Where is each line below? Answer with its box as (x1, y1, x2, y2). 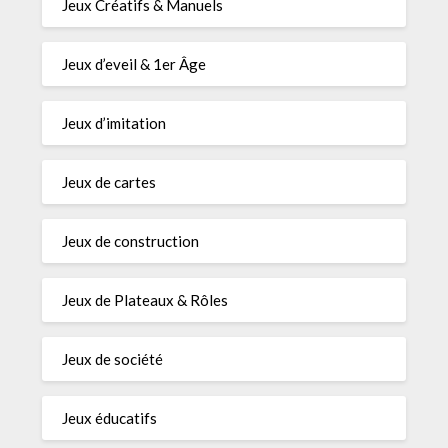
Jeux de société (62, 349, 164, 368)
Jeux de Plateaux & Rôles (62, 290, 229, 309)
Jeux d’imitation (62, 113, 167, 132)
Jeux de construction (62, 231, 200, 250)
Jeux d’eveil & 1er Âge (62, 54, 207, 73)
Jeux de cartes (62, 172, 157, 191)
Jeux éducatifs (62, 408, 158, 427)
